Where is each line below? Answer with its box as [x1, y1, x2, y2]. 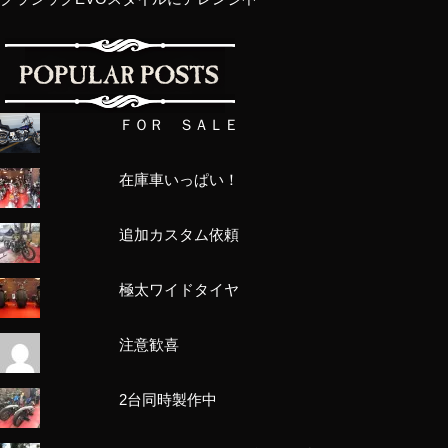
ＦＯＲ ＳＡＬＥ [119, 115, 240, 133]
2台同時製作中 [119, 390, 218, 408]
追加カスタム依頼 [119, 225, 240, 243]
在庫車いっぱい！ [119, 170, 240, 188]
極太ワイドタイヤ [119, 280, 240, 298]
